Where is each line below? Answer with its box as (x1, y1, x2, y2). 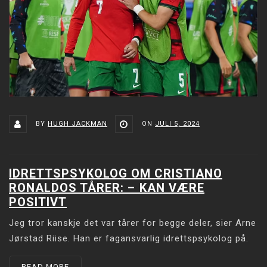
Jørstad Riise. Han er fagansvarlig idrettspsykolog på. (9, 233, 249, 244)
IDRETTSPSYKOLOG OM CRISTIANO (9, 166, 222, 181)
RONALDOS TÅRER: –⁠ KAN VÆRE (9, 181, 204, 195)
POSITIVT (9, 195, 67, 210)
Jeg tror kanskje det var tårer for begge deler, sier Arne (9, 218, 256, 229)
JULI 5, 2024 (155, 120, 200, 128)
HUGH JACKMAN (48, 120, 107, 128)
